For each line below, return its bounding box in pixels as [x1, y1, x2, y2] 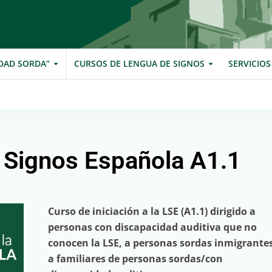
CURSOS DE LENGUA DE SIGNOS [73, 58, 205, 69]
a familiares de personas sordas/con [47, 252, 223, 265]
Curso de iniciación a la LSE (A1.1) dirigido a [47, 205, 256, 218]
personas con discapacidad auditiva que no [47, 220, 257, 234]
